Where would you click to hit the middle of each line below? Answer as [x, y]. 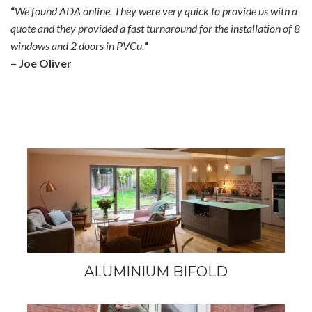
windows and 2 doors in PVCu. [77, 46]
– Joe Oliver [41, 63]
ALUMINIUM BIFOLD [156, 272]
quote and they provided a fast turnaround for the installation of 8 [155, 29]
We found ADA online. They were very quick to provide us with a [156, 11]
